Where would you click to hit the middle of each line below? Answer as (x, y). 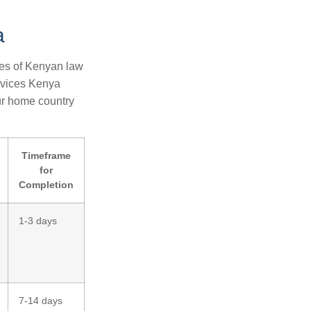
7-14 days (41, 301)
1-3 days (38, 221)
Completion (46, 185)
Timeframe (46, 155)
